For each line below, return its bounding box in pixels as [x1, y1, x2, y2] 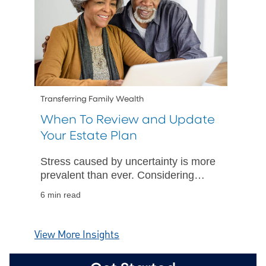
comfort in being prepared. [40, 196, 165, 208]
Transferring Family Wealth [40, 94, 144, 103]
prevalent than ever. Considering [40, 169, 194, 181]
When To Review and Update [40, 113, 215, 126]
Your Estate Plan [40, 129, 137, 142]
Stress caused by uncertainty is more [40, 155, 216, 167]
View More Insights [34, 227, 119, 242]
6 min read [40, 191, 81, 200]
